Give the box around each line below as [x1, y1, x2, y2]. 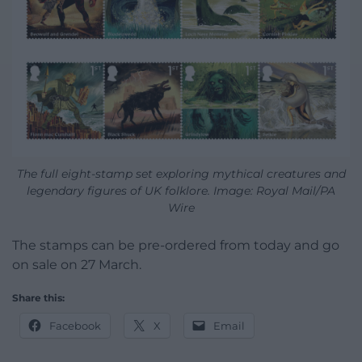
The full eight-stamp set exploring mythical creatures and [16, 166, 346, 182]
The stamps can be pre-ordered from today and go [12, 238, 339, 254]
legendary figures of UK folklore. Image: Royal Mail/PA [27, 183, 335, 199]
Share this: [12, 292, 65, 305]
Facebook [49, 319, 101, 333]
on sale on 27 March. [12, 257, 141, 273]
